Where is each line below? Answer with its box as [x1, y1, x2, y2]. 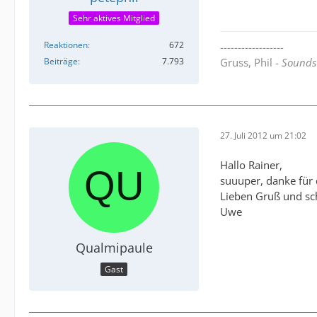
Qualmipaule [75, 239, 153, 257]
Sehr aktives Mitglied [73, 12, 155, 25]
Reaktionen [44, 39, 88, 52]
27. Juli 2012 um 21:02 [220, 129, 306, 142]
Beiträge [44, 55, 78, 68]
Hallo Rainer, [220, 158, 282, 173]
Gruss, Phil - [220, 55, 282, 70]
